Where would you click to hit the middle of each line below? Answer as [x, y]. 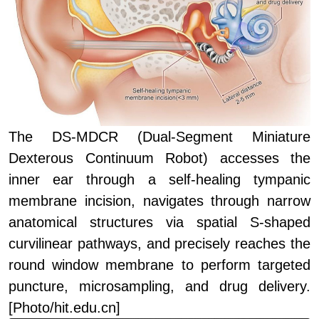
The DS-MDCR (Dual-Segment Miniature [159, 137]
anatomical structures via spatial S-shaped [159, 223]
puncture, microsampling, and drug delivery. [159, 287]
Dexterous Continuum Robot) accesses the [159, 158]
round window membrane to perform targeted [159, 265]
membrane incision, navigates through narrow [159, 201]
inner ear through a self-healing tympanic [159, 180]
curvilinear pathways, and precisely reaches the [159, 244]
